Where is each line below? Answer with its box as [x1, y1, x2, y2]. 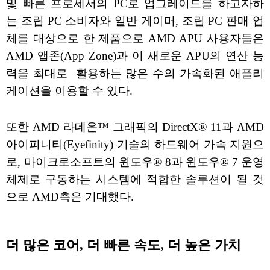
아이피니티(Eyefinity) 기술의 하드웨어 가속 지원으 [6, 138, 264, 151]
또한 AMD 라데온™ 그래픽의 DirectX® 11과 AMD [6, 121, 264, 134]
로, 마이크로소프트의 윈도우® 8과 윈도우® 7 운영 [6, 155, 264, 169]
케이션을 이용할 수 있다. [6, 84, 133, 98]
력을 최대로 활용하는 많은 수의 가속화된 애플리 [6, 67, 264, 80]
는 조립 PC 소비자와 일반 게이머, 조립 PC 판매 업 [6, 14, 264, 28]
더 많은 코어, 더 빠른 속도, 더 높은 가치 [6, 238, 241, 253]
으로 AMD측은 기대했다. [6, 190, 134, 204]
